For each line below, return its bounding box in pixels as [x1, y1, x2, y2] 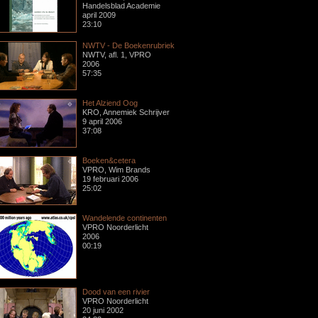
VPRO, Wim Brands [82, 165, 150, 174]
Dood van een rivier [82, 287, 150, 296]
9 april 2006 [82, 116, 122, 126]
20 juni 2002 [82, 305, 124, 314]
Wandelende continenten [82, 213, 167, 222]
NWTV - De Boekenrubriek [82, 40, 175, 50]
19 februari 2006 [82, 174, 138, 183]
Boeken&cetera [82, 155, 136, 165]
